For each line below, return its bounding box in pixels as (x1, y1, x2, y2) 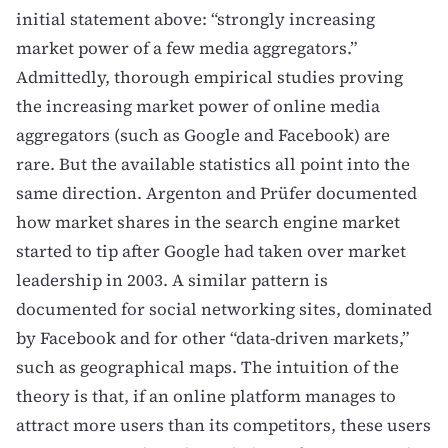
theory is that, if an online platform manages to (16, 385, 396, 408)
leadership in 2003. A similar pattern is (16, 269, 328, 292)
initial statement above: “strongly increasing (16, 8, 375, 31)
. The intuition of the (232, 356, 399, 379)
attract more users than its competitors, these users (16, 414, 431, 437)
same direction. (16, 182, 146, 205)
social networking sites (149, 298, 336, 321)
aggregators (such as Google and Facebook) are (16, 124, 390, 147)
